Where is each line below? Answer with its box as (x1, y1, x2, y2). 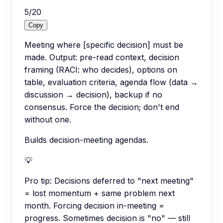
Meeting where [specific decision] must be (24, 39, 183, 50)
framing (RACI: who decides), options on (24, 64, 177, 75)
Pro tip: (24, 175, 52, 186)
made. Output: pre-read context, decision (24, 52, 179, 62)
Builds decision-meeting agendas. (24, 134, 148, 145)
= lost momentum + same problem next (24, 188, 175, 198)
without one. (24, 114, 71, 124)
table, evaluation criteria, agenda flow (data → (24, 77, 198, 87)
